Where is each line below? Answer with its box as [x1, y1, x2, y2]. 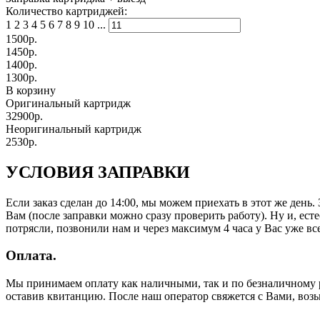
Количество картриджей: [6, 4, 127, 17]
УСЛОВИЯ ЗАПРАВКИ [6, 162, 190, 181]
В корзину [6, 84, 56, 96]
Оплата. [6, 248, 56, 264]
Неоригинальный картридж [6, 122, 141, 135]
